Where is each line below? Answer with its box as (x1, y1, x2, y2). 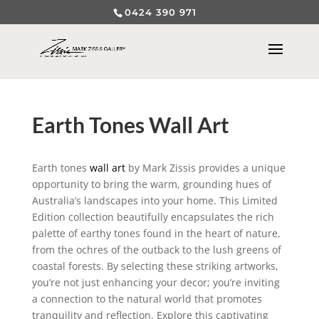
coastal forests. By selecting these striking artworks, (31, 259, 278, 273)
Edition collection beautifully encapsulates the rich (31, 210, 274, 224)
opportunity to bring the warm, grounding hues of (31, 177, 271, 191)
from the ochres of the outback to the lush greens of (31, 243, 281, 256)
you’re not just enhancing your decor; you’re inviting (31, 276, 280, 289)
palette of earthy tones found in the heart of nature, (31, 226, 281, 240)
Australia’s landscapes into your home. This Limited (31, 194, 278, 207)
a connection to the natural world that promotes (31, 292, 262, 305)
